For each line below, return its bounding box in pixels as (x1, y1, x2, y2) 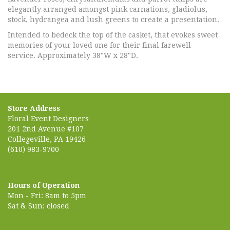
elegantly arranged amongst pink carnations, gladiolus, (8, 5, 207, 13)
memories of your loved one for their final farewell (8, 41, 191, 49)
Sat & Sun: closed (8, 202, 69, 210)
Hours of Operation (8, 181, 80, 189)
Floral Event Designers (8, 114, 89, 123)
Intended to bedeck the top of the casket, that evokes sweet (8, 31, 218, 39)
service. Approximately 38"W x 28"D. (8, 51, 138, 60)
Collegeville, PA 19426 (8, 135, 86, 143)
